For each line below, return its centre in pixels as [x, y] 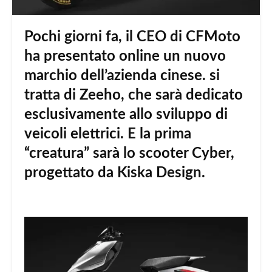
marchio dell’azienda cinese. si [122, 76]
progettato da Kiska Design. [115, 173]
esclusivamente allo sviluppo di [126, 114]
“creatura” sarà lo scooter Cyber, [129, 153]
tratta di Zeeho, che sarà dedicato [134, 95]
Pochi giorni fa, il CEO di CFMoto [132, 37]
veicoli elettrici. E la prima [108, 134]
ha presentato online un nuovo [125, 56]
